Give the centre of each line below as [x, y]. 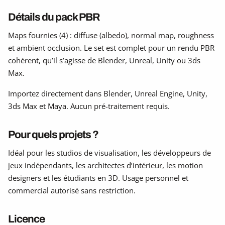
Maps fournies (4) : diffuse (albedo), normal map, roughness [111, 35]
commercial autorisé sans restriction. [72, 190]
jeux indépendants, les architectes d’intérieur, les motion [105, 165]
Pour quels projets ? [53, 134]
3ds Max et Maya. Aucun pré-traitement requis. [89, 106]
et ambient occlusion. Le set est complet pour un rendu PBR [111, 47]
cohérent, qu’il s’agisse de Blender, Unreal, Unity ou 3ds [104, 60]
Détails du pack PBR [54, 17]
